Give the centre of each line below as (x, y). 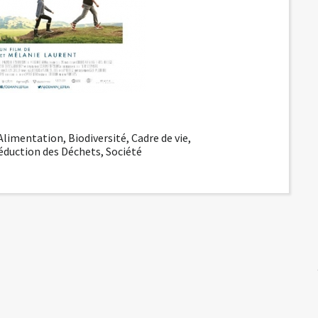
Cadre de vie (160, 138)
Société (124, 152)
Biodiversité (98, 138)
